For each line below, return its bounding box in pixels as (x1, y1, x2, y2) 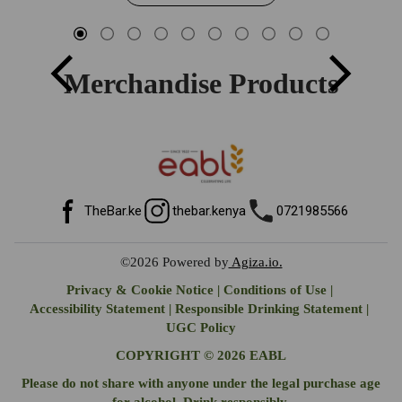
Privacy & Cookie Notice (66, 282, 214, 297)
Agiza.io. (228, 254, 283, 269)
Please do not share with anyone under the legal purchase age (22, 375, 380, 390)
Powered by (162, 254, 229, 269)
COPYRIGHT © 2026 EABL (116, 347, 286, 363)
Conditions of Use (223, 282, 327, 297)
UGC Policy (166, 319, 236, 335)
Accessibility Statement (30, 301, 165, 316)
